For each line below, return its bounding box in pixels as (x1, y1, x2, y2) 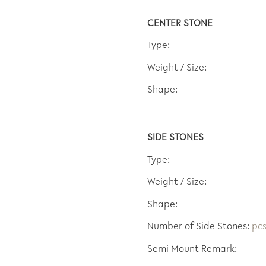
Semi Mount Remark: (147, 244, 237, 255)
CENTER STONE (147, 18, 213, 29)
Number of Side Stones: (147, 222, 252, 233)
